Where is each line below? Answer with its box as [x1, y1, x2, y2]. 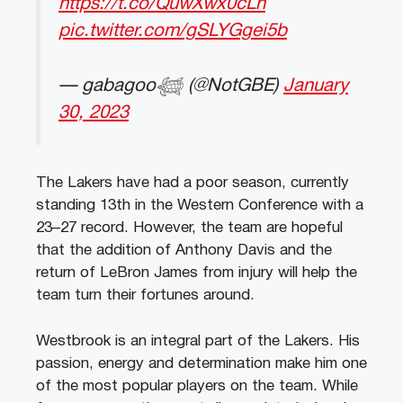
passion [36, 356, 89, 371]
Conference [234, 199, 318, 213]
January [283, 76, 348, 94]
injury [234, 266, 273, 281]
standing [36, 199, 95, 213]
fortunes [136, 289, 199, 303]
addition [92, 244, 151, 258]
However [129, 221, 192, 236]
